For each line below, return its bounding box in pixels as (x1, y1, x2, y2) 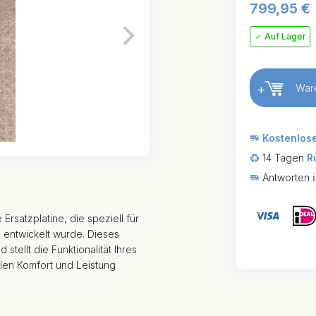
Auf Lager (262, 30, 307, 42)
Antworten (260, 171, 313, 183)
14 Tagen (260, 151, 308, 164)
